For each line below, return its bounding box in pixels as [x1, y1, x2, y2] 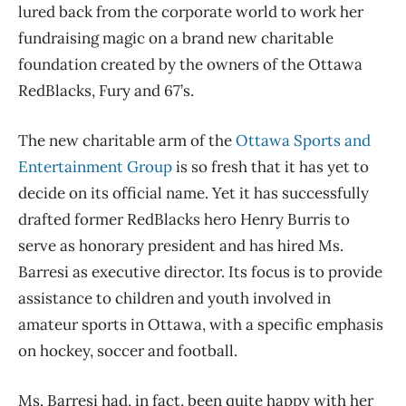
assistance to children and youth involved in [18, 287, 331, 308]
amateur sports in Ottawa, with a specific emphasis [18, 314, 383, 334]
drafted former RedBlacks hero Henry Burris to [18, 208, 350, 229]
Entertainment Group [18, 156, 172, 177]
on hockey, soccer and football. [18, 340, 237, 361]
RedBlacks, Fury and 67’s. [18, 80, 194, 101]
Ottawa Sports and [236, 130, 371, 150]
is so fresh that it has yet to [172, 156, 369, 177]
